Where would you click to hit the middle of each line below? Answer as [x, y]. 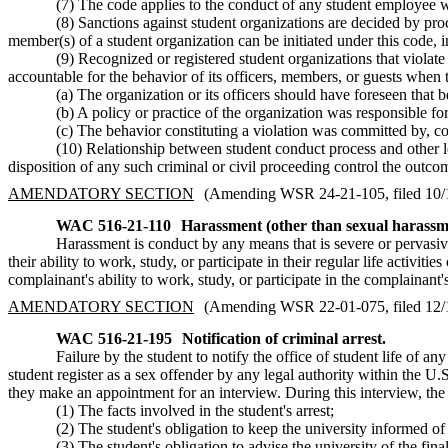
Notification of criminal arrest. [284, 338]
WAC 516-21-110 [113, 225]
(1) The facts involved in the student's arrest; [195, 410]
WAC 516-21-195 [114, 338]
